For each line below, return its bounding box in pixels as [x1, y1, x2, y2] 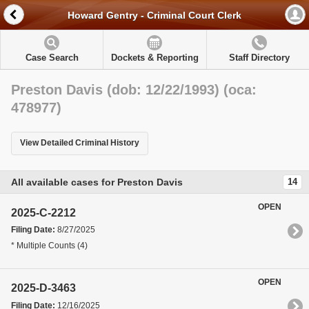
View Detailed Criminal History [20, 138, 139, 148]
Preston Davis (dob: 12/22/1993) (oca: [11, 82, 257, 97]
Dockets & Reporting [110, 52, 199, 63]
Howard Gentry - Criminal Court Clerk [68, 10, 241, 21]
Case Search [25, 52, 79, 63]
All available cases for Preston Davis [11, 176, 183, 188]
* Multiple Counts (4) [11, 240, 88, 250]
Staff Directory [228, 52, 290, 63]
